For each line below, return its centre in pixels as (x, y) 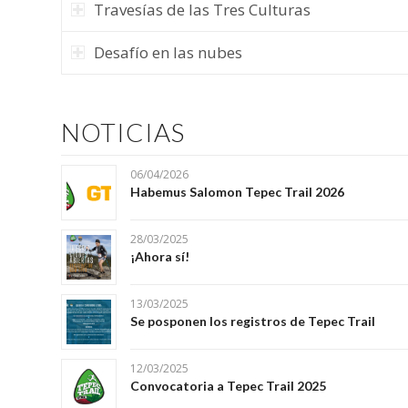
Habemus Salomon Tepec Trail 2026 (237, 192)
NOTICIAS (123, 132)
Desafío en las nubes (168, 52)
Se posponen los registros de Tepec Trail (253, 321)
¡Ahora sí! (160, 256)
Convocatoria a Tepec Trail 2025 (228, 386)
